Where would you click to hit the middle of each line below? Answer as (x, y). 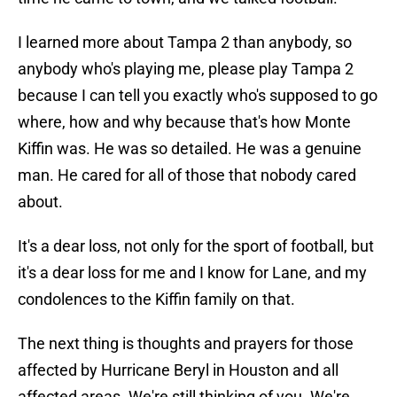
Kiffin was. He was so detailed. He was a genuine (190, 149)
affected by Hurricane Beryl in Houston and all (178, 370)
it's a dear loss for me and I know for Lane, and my (192, 273)
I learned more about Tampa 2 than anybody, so (185, 43)
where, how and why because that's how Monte (184, 122)
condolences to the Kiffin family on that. (156, 300)
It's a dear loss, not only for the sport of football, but (196, 246)
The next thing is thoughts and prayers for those (186, 344)
